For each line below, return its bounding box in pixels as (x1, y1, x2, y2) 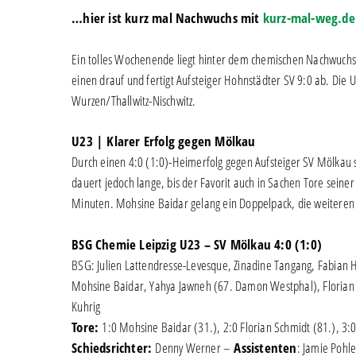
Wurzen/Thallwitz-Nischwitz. (72, 91, 196, 110)
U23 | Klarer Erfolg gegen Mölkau (72, 132, 256, 150)
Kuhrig (72, 296, 101, 315)
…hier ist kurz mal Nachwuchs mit (72, 9, 263, 27)
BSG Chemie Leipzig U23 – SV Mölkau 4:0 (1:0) (72, 234, 322, 253)
